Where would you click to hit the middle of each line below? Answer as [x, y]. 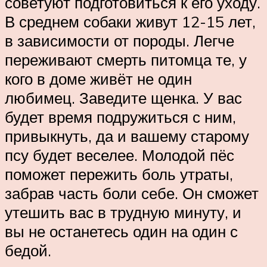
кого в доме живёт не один [98, 79]
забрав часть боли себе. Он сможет [132, 193]
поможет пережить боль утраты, [119, 174]
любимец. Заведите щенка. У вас [123, 98]
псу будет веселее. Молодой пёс [119, 155]
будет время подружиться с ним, [120, 117]
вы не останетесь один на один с [121, 231]
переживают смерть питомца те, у [126, 60]
